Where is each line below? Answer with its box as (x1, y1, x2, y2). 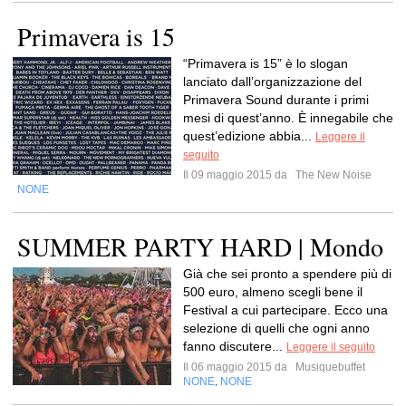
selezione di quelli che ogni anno (183, 321, 370, 335)
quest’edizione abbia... (183, 129, 315, 143)
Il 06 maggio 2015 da (183, 361, 293, 373)
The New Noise (293, 169, 372, 181)
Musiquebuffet (293, 361, 365, 373)
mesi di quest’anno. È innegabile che (183, 111, 393, 125)
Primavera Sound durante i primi (183, 92, 369, 107)
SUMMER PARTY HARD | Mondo (17, 229, 383, 264)
